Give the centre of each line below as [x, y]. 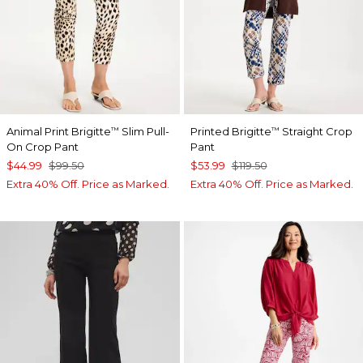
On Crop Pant [43, 146]
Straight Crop [316, 131]
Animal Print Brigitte [59, 131]
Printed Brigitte [231, 131]
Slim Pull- [144, 131]
